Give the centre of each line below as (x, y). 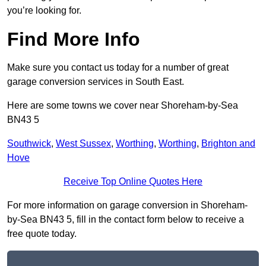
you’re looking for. (44, 11)
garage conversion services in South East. (96, 82)
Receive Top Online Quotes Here (133, 182)
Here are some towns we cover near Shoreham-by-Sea (123, 106)
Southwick (29, 144)
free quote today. (42, 234)
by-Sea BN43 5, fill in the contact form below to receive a (126, 220)
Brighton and (228, 144)
